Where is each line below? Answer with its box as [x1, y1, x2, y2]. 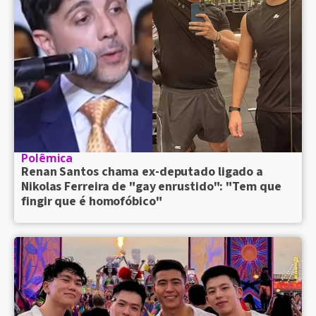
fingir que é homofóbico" [21, 193, 162, 211]
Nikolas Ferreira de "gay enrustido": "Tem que [21, 178, 281, 196]
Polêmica [21, 150, 73, 166]
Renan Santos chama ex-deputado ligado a [21, 163, 264, 181]
